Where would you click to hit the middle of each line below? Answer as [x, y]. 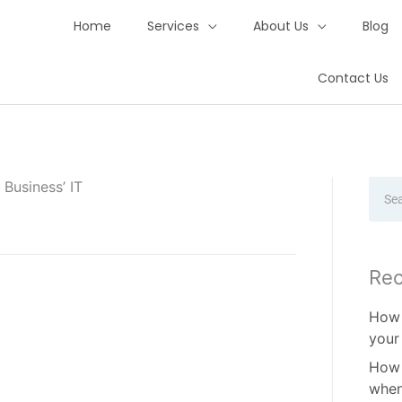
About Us [280, 26]
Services [173, 26]
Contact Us [353, 78]
